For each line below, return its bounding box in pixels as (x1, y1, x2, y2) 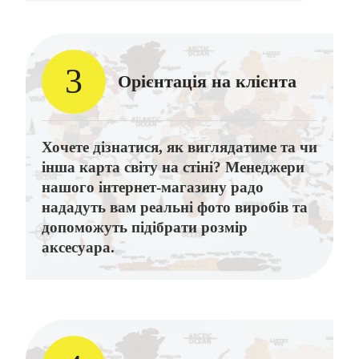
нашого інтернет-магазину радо (41, 178, 264, 196)
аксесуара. (41, 238, 115, 256)
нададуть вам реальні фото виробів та (41, 198, 308, 216)
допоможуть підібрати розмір (41, 218, 248, 236)
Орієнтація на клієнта (117, 71, 296, 91)
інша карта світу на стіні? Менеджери (41, 158, 305, 175)
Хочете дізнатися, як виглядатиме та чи (41, 138, 317, 155)
